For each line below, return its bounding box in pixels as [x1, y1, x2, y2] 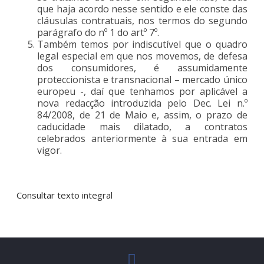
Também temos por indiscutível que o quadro [37, 37, 247, 51]
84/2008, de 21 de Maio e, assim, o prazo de [37, 108, 247, 121]
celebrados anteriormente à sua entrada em [37, 131, 247, 145]
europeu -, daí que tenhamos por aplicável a [37, 84, 247, 98]
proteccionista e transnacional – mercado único [37, 72, 247, 86]
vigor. [37, 143, 62, 157]
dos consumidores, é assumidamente [37, 61, 247, 74]
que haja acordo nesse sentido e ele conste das [37, 2, 247, 15]
